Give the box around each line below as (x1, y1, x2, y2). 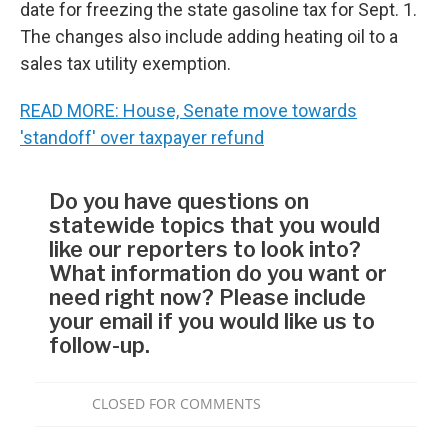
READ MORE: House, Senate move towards (20, 99, 357, 121)
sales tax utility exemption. (20, 52, 231, 74)
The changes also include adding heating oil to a (20, 25, 398, 47)
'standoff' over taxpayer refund (20, 126, 264, 148)
